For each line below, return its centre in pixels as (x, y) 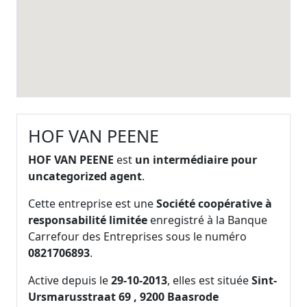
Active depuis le (70, 281)
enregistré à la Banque (207, 220)
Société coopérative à (214, 204)
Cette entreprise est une (92, 204)
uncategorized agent (85, 176)
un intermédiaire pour (196, 160)
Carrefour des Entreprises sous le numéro (137, 237)
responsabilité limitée (88, 220)
